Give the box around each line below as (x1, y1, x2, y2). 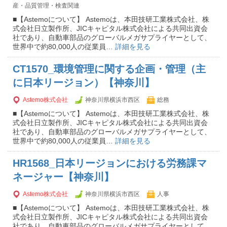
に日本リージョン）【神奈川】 (13, 77, 155, 88)
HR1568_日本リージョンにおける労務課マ (13, 158, 207, 169)
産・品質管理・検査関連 (13, 2, 80, 9)
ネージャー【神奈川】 (13, 171, 114, 182)
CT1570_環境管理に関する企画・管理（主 (13, 63, 206, 74)
